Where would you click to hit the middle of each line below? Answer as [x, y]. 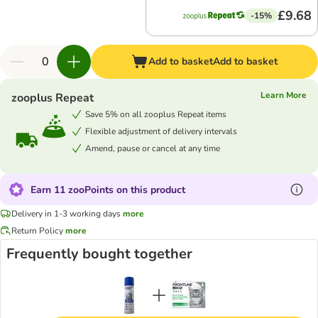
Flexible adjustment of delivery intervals [161, 131]
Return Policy [37, 230]
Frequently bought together [99, 254]
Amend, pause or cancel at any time [153, 148]
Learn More [284, 95]
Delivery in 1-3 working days [66, 213]
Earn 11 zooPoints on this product [108, 190]
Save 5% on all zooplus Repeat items [156, 114]
